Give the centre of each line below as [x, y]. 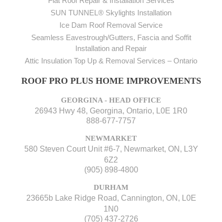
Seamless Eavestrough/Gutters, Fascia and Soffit [111, 38]
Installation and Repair [111, 49]
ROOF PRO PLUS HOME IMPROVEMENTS [111, 81]
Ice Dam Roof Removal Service [111, 25]
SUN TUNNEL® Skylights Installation [111, 13]
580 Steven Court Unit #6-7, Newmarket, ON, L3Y [111, 149]
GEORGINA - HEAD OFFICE [111, 100]
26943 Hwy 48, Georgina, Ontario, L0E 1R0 [111, 111]
